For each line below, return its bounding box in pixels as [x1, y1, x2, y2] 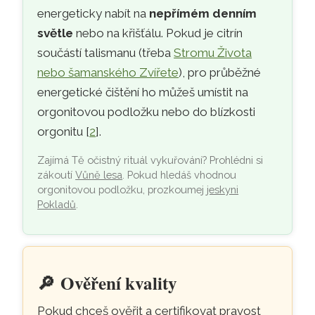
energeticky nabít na [37, 6, 150, 21]
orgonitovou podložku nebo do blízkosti [37, 105, 256, 120]
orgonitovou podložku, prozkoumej [37, 184, 207, 196]
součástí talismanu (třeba [37, 46, 174, 60]
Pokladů [37, 198, 77, 211]
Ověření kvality [60, 270, 178, 297]
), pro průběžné [179, 65, 262, 80]
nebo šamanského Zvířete [37, 65, 179, 80]
